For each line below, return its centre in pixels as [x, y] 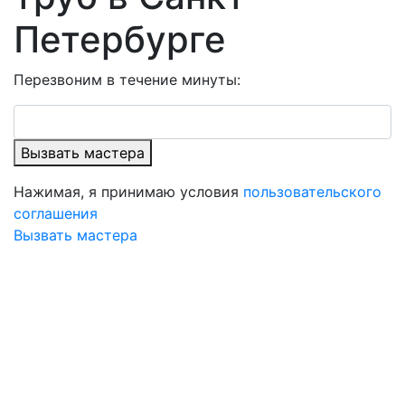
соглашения [56, 213]
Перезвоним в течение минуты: [127, 80]
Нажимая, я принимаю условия [128, 192]
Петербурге [120, 39]
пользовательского [312, 192]
